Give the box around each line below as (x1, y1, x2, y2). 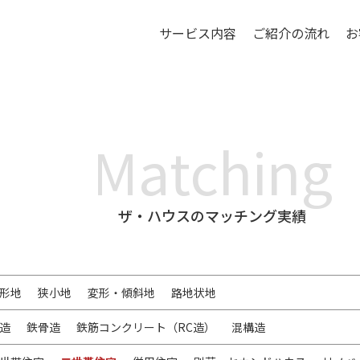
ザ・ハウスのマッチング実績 (118, 205, 306, 226)
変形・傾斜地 (87, 284, 155, 301)
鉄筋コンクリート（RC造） (76, 319, 215, 335)
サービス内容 (159, 23, 236, 43)
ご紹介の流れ (252, 23, 329, 43)
